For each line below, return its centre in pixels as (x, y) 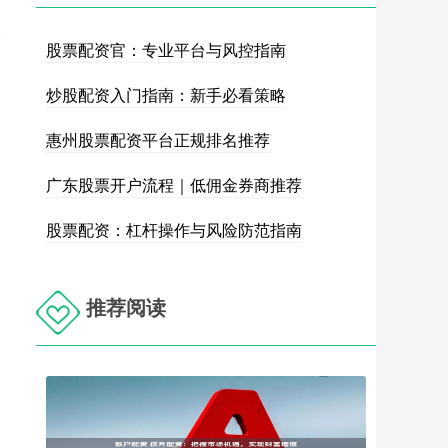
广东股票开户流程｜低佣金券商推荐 (174, 184)
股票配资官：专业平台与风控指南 (166, 49)
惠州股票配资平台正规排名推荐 (158, 139)
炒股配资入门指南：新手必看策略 (166, 94)
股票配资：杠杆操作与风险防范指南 (174, 229)
